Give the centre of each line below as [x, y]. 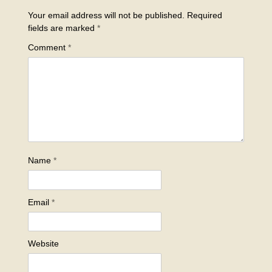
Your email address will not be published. [106, 15]
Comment [48, 47]
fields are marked [62, 28]
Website [43, 244]
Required [204, 15]
